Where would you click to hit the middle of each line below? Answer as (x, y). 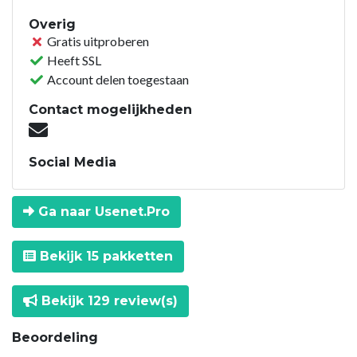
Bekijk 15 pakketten (104, 256)
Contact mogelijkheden (110, 109)
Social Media (73, 162)
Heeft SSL (73, 60)
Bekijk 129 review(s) (108, 300)
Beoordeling (55, 337)
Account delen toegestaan (117, 79)
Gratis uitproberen (97, 41)
